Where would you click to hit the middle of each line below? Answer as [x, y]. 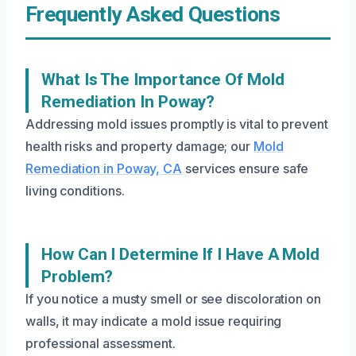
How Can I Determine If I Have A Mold [181, 254]
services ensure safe [246, 168]
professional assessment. [101, 343]
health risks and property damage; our [139, 146]
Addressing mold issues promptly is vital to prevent [177, 124]
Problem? [77, 277]
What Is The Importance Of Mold [163, 79]
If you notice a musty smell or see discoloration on [173, 299]
